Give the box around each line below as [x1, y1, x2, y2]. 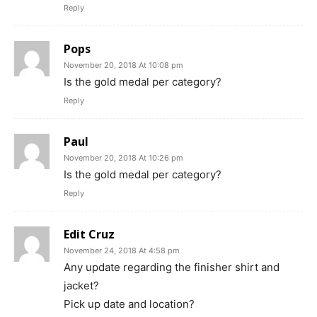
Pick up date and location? [64, 296, 195, 311]
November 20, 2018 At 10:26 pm [64, 152, 183, 163]
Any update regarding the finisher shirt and [64, 260, 279, 274]
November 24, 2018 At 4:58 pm [64, 245, 180, 255]
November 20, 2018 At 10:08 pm [64, 59, 183, 70]
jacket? [64, 278, 99, 292]
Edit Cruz [64, 226, 115, 242]
